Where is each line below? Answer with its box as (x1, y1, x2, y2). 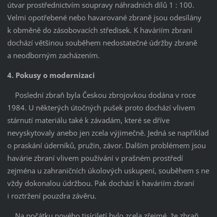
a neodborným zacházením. (7, 50, 100, 60)
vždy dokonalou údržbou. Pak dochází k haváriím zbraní (7, 178, 194, 188)
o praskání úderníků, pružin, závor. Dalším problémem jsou (7, 140, 206, 150)
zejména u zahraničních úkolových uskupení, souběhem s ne (7, 165, 209, 175)
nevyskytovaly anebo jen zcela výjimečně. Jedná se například (7, 127, 209, 138)
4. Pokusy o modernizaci (7, 70, 95, 80)
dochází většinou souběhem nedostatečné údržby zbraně (7, 37, 197, 47)
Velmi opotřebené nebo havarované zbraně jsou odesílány (7, 12, 201, 22)
